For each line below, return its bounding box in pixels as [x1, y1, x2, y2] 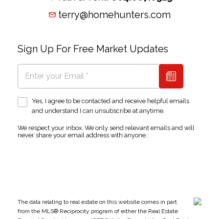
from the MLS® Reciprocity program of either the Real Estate [17, 207, 178, 215]
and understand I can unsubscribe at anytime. [32, 107, 165, 114]
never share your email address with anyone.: [17, 131, 149, 139]
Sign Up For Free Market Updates [17, 43, 168, 55]
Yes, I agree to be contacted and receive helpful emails [32, 97, 190, 105]
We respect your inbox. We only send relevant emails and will [17, 124, 195, 131]
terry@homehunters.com [58, 8, 171, 21]
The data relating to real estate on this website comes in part [17, 198, 177, 205]
